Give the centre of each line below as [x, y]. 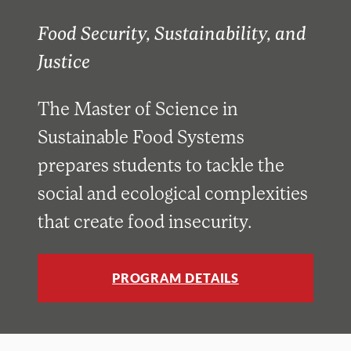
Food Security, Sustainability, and [172, 33]
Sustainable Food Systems [141, 136]
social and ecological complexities [172, 193]
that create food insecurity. [144, 221]
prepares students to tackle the [161, 165]
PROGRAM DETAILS [175, 278]
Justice [63, 61]
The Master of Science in [138, 108]
